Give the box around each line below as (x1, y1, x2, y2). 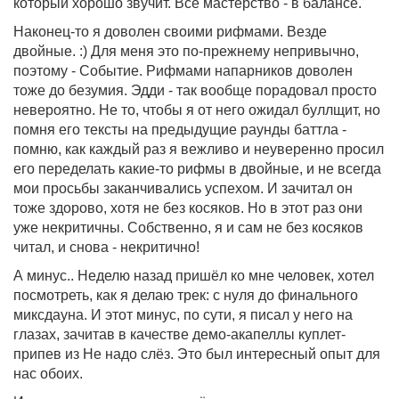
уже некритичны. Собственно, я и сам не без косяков (13, 220, 363, 235)
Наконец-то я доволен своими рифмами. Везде (13, 24, 327, 39)
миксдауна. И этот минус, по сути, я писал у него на (13, 307, 353, 322)
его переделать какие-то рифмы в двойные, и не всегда (13, 161, 381, 176)
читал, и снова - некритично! (13, 240, 199, 255)
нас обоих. (13, 366, 83, 381)
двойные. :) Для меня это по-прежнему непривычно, (13, 44, 359, 59)
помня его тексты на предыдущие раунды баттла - (13, 122, 346, 137)
